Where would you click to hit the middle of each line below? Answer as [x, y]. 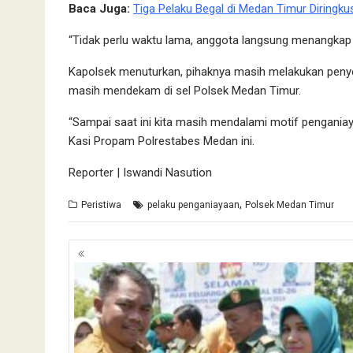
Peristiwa [101, 204]
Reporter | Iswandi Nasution [140, 172]
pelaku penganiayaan [193, 204]
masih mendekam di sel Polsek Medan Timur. [185, 90]
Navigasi [105, 249]
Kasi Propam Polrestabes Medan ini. [162, 141]
